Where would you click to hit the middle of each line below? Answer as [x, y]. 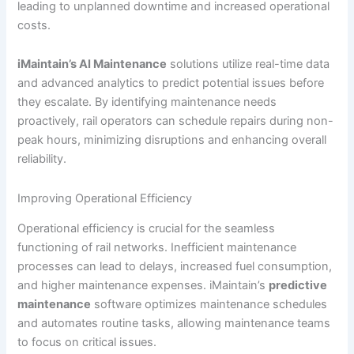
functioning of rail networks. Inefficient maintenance [157, 248]
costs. [34, 25]
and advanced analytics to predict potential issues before [171, 83]
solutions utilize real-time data [249, 64]
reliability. [42, 159]
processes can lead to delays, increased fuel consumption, [175, 267]
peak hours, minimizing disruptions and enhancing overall [172, 140]
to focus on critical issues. [87, 343]
